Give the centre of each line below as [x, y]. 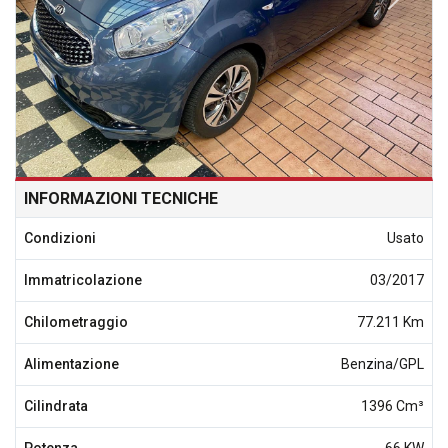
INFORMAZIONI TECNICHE [121, 198]
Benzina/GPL [382, 364]
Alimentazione [71, 364]
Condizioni [60, 238]
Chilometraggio [76, 322]
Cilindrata [56, 406]
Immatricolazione [83, 280]
